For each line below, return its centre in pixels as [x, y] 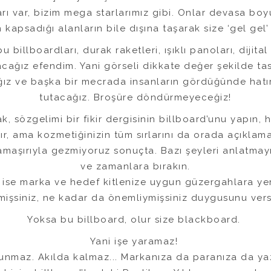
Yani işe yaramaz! [135, 241]
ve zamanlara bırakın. [135, 166]
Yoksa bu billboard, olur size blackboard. [135, 220]
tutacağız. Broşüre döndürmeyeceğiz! [135, 97]
